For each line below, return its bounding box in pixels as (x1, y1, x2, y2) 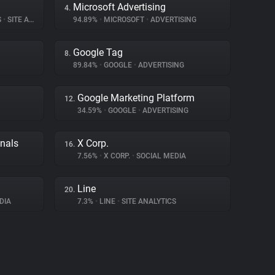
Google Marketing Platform (77, 92, 195, 104)
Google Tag (73, 47, 123, 58)
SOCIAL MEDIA (134, 152, 186, 160)
